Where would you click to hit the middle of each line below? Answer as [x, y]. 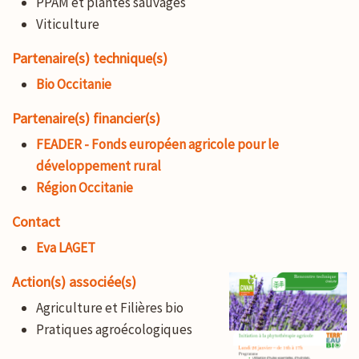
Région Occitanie [85, 187]
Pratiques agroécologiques [114, 329]
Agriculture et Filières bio [110, 307]
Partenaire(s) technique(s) [90, 58]
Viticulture [68, 24]
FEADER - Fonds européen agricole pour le [157, 144]
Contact [36, 221]
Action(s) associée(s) [74, 281]
